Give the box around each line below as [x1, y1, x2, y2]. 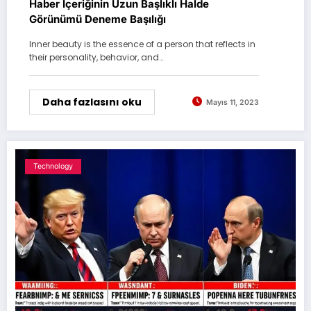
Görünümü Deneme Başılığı [29, 12, 166, 26]
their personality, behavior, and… [29, 51, 163, 63]
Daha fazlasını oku [42, 94, 142, 109]
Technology [33, 161, 73, 171]
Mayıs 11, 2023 [206, 98, 259, 108]
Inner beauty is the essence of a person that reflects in [29, 37, 255, 50]
